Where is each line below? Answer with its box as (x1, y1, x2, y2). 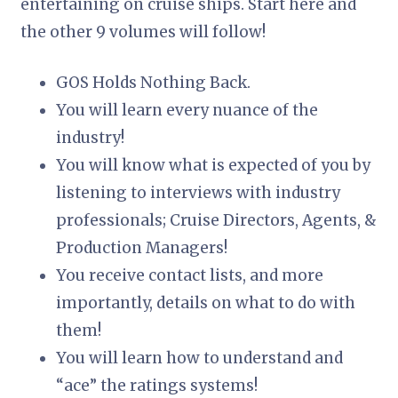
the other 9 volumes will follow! (20, 21, 267, 42)
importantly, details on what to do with (56, 292, 356, 313)
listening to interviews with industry (56, 182, 341, 203)
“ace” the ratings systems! (56, 375, 259, 395)
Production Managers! (56, 237, 228, 258)
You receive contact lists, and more (56, 265, 324, 285)
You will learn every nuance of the (56, 99, 319, 120)
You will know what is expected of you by (56, 155, 371, 175)
